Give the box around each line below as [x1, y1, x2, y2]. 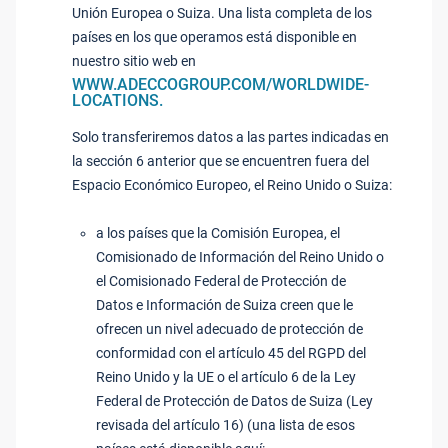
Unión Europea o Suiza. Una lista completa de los [72, 5, 372, 21]
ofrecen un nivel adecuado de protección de [96, 321, 363, 337]
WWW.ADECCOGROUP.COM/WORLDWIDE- [72, 75, 369, 94]
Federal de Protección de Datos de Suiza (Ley [96, 393, 373, 409]
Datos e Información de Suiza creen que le [96, 297, 353, 313]
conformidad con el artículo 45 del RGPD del [96, 345, 366, 361]
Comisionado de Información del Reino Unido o [96, 249, 384, 265]
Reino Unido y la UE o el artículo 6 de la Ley [96, 369, 356, 385]
